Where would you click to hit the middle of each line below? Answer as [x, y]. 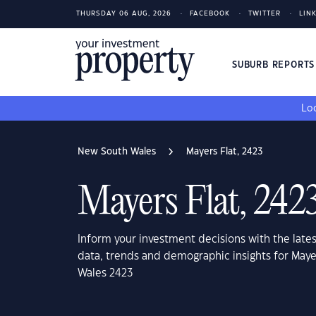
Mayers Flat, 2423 [225, 152]
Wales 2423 [105, 273]
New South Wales [117, 152]
